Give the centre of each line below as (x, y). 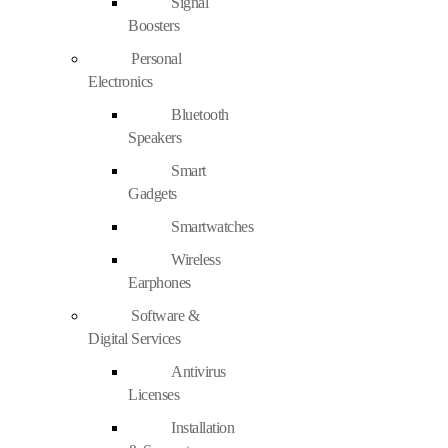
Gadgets (152, 194)
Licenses (154, 395)
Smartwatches (212, 227)
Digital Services (134, 339)
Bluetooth (200, 115)
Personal (156, 59)
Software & (165, 316)
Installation (203, 428)
